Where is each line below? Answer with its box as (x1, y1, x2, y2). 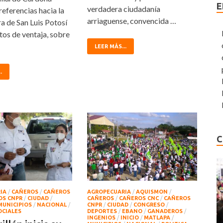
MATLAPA (144, 214, 171, 221)
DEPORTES (87, 208, 117, 214)
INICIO (120, 214, 139, 221)
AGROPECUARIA (87, 188, 131, 195)
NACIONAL (36, 201, 67, 208)
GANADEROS (147, 208, 183, 214)
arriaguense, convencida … (87, 16, 177, 26)
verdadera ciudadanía (87, 4, 161, 14)
